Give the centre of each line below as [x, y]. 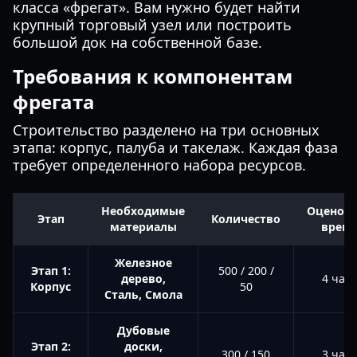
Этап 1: [51, 271]
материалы [143, 227]
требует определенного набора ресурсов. [159, 165]
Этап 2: [51, 346]
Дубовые [143, 330]
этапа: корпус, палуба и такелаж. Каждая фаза [175, 147]
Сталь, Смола [143, 294]
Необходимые [143, 211]
